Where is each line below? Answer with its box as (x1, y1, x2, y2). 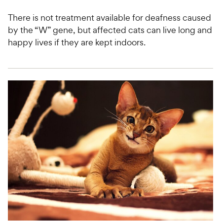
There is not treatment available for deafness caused (8, 11, 211, 23)
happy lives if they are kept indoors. (8, 36, 147, 48)
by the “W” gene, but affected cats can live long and (8, 24, 212, 36)
